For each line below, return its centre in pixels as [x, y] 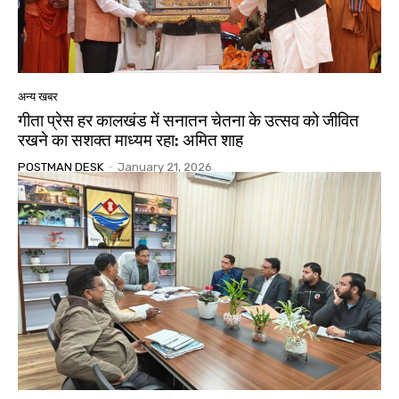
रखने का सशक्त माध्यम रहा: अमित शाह [130, 141]
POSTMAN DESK [61, 167]
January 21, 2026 [165, 167]
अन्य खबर [38, 97]
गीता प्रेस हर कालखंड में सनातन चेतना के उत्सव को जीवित [188, 121]
